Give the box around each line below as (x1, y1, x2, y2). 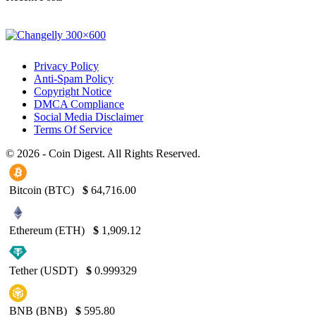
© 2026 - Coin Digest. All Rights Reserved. (6, 147, 200, 159)
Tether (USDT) (9, 264, 80, 276)
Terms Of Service (34, 123, 112, 135)
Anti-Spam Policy (34, 72, 114, 85)
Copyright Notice (34, 85, 111, 97)
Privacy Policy (34, 59, 99, 72)
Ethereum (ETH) (9, 224, 87, 236)
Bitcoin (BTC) (9, 183, 77, 196)
